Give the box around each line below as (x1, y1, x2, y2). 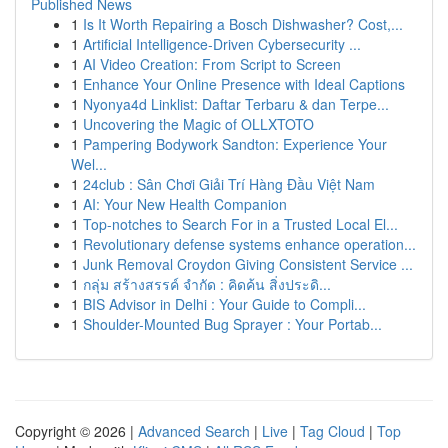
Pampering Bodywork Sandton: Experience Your (83, 134, 387, 154)
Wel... (71, 154, 107, 174)
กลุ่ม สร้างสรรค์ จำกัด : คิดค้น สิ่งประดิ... (83, 274, 331, 294)
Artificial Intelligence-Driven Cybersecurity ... (83, 34, 361, 54)
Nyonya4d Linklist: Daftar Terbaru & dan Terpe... (83, 94, 389, 114)
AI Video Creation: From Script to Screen (83, 54, 341, 74)
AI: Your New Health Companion (83, 194, 287, 214)
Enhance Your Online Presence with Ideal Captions (83, 74, 405, 94)
